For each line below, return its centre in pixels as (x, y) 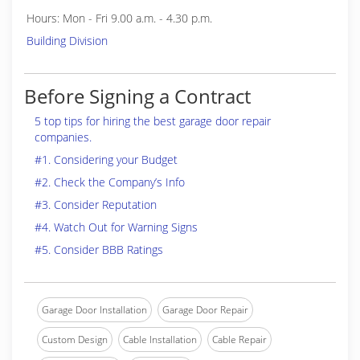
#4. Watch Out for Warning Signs (116, 227)
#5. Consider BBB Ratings (99, 250)
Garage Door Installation (94, 310)
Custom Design (75, 340)
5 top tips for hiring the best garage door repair (153, 121)
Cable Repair (239, 340)
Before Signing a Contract (137, 96)
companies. (63, 137)
